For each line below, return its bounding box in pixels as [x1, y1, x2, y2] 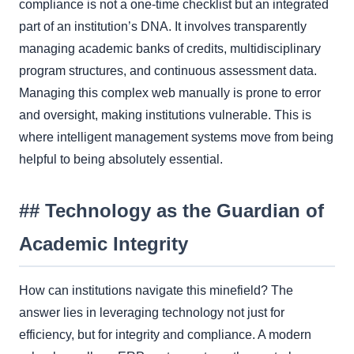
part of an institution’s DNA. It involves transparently [19, 19, 307, 33]
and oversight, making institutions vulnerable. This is [19, 107, 311, 122]
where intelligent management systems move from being [19, 130, 333, 144]
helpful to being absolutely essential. [19, 152, 223, 166]
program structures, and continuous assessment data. [19, 63, 317, 77]
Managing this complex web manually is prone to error [19, 85, 321, 100]
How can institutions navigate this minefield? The [19, 283, 293, 297]
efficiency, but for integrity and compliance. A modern [19, 327, 311, 341]
